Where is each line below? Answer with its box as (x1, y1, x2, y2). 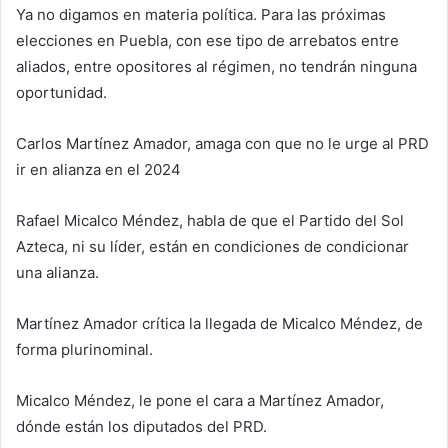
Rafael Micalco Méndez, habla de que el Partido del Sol (16, 211, 404, 230)
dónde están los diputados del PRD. (16, 417, 267, 436)
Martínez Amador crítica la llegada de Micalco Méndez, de (16, 314, 423, 333)
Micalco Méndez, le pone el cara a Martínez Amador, (16, 391, 384, 410)
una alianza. (16, 263, 99, 282)
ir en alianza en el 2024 (16, 160, 181, 179)
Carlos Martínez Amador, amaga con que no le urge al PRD (16, 134, 429, 153)
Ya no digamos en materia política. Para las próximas (16, 5, 386, 24)
